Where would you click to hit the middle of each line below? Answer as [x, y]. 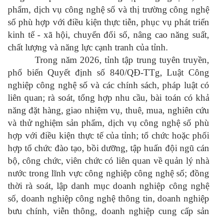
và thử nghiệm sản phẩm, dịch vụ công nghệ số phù [108, 123]
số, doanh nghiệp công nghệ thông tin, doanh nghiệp [108, 199]
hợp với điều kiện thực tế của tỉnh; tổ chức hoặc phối [108, 136]
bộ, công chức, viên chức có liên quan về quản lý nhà [108, 161]
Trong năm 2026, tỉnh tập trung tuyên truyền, [122, 60]
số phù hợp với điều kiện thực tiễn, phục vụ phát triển [108, 22]
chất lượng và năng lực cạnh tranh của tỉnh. [88, 47]
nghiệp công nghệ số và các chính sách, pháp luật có [108, 85]
